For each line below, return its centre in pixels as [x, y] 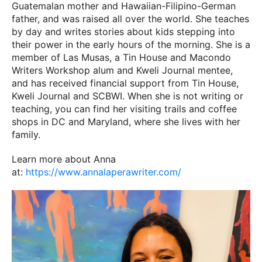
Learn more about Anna [64, 159]
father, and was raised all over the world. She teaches [130, 19]
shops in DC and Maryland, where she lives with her [126, 122]
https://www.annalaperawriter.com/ [104, 172]
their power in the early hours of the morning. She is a [131, 44]
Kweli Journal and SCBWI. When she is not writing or [127, 96]
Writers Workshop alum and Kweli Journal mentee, [122, 70]
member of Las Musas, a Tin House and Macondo [121, 57]
